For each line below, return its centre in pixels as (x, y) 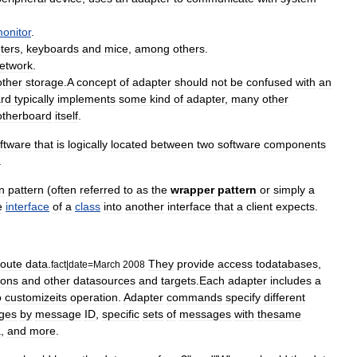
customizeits (36, 297)
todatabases (287, 264)
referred (100, 190)
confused (269, 82)
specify (243, 297)
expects (295, 206)
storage (45, 82)
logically (88, 144)
